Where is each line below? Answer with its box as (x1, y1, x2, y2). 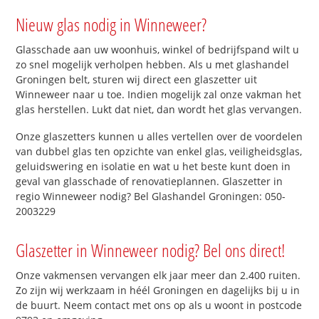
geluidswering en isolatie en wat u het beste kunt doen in (16, 159, 291, 173)
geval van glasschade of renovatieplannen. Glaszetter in (16, 174, 283, 188)
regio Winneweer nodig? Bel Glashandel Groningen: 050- (16, 189, 286, 203)
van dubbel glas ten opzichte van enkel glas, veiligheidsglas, (16, 144, 303, 158)
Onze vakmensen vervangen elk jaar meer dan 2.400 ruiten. (16, 268, 301, 282)
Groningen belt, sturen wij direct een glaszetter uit (16, 72, 258, 86)
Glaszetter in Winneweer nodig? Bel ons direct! (16, 237, 286, 262)
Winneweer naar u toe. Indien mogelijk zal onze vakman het (16, 87, 302, 101)
